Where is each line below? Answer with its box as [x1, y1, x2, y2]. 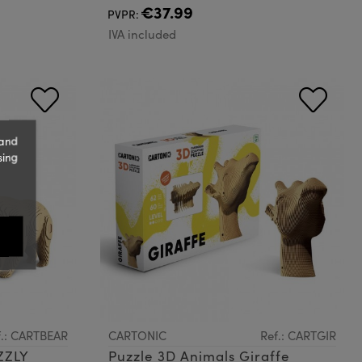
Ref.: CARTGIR [260, 327, 336, 344]
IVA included [107, 25, 176, 42]
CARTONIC [107, 327, 166, 344]
